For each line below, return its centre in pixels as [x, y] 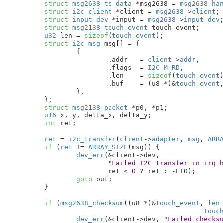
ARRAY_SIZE [108, 147]
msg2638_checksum [92, 203]
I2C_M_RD [164, 67]
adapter [166, 139]
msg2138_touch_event [108, 27]
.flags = [144, 67]
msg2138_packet [98, 107]
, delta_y [130, 115]
